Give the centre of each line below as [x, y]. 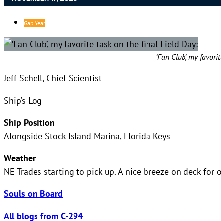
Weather [20, 158]
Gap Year [35, 23]
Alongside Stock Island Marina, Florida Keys [87, 135]
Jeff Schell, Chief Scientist [53, 78]
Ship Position [29, 122]
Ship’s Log [23, 100]
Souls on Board [33, 193]
